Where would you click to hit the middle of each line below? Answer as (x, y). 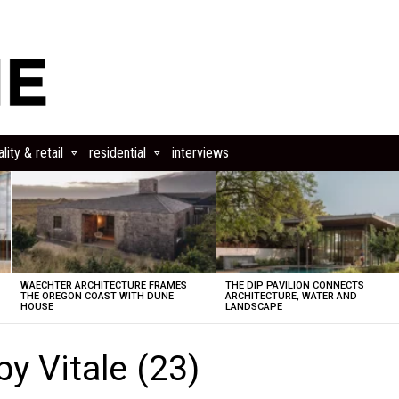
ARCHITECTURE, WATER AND (292, 296)
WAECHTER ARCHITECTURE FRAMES (103, 285)
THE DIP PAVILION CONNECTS (295, 285)
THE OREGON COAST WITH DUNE (97, 296)
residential (118, 153)
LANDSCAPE (254, 307)
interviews (200, 153)
